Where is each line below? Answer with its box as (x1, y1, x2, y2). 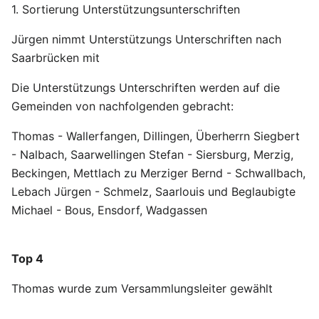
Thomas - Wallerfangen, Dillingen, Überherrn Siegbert (11, 129, 300, 143)
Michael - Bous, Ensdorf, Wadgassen (11, 203, 207, 217)
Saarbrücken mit (11, 51, 100, 65)
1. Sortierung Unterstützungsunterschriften (11, 2, 240, 16)
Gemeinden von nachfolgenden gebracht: (11, 99, 234, 113)
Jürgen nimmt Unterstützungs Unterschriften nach (11, 32, 281, 46)
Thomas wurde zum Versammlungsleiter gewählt (11, 281, 273, 296)
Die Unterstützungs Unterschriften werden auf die (11, 80, 280, 95)
